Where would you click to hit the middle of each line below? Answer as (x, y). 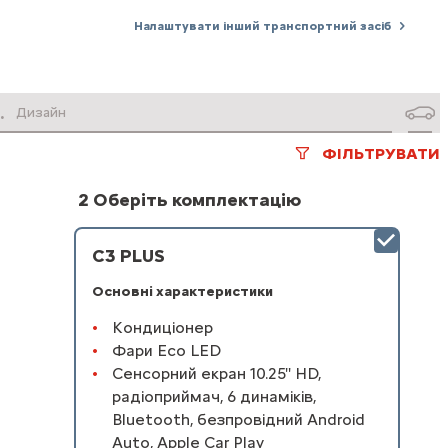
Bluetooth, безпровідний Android (238, 420)
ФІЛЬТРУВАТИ (381, 153)
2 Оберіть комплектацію (189, 200)
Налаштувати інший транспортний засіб (262, 25)
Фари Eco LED (166, 351)
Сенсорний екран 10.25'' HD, (216, 374)
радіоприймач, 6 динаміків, (213, 397)
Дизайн (41, 112)
